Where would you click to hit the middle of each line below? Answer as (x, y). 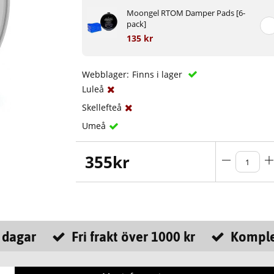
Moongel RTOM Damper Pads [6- (186, 13)
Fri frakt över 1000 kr (133, 237)
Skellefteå (102, 108)
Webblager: (106, 75)
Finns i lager (159, 75)
